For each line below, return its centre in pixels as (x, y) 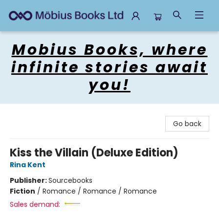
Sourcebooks (70, 180)
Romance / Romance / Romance (100, 191)
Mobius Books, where (109, 50)
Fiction (22, 191)
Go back (187, 124)
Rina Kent (28, 165)
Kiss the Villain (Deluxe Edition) (94, 153)
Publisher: (29, 180)
